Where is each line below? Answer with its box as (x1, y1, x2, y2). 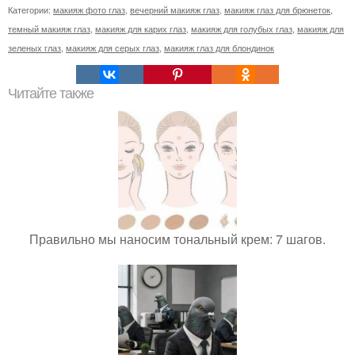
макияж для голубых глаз (191, 22, 292, 36)
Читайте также (8, 86, 94, 102)
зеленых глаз (8, 41, 61, 55)
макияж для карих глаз (95, 22, 186, 36)
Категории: (8, 3, 53, 17)
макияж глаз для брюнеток (224, 3, 330, 17)
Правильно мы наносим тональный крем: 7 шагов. (29, 230, 326, 249)
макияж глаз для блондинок (164, 41, 274, 55)
